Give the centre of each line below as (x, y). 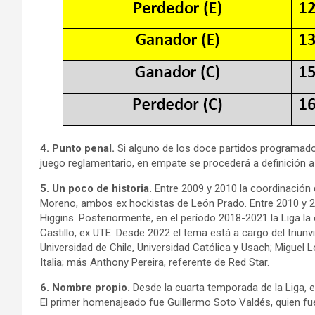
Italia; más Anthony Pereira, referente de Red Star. (155, 262)
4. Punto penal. (77, 148)
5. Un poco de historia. (97, 188)
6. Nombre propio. (86, 288)
